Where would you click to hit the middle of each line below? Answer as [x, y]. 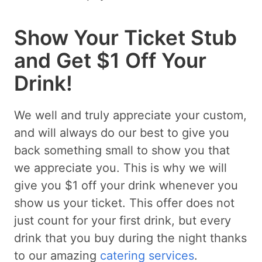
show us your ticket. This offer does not [124, 203]
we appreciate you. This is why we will [120, 168]
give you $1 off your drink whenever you [126, 185]
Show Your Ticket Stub [125, 37]
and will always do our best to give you [122, 132]
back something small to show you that [122, 150]
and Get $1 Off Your [110, 60]
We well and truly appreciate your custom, [130, 115]
